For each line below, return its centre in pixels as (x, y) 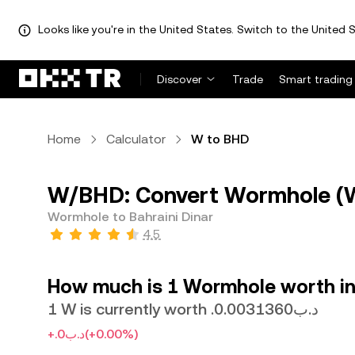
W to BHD (220, 139)
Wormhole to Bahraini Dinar (130, 217)
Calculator (136, 139)
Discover (179, 79)
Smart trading (316, 79)
